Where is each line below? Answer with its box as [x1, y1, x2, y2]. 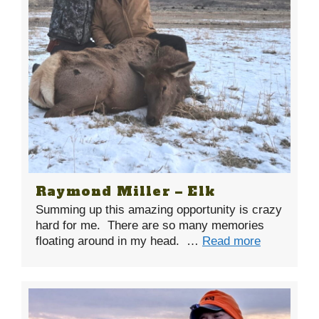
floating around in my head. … [36, 234, 202, 248]
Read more [202, 234, 261, 248]
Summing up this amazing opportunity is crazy [36, 202, 282, 216]
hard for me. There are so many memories [36, 218, 264, 232]
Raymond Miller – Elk [36, 182, 215, 200]
